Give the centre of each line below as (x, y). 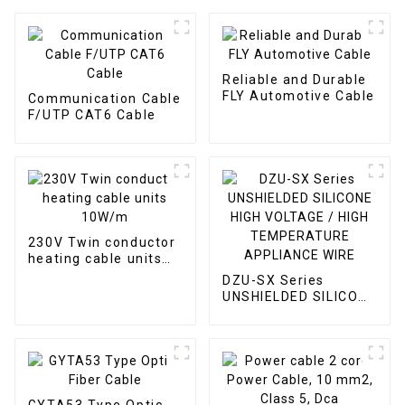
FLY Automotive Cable (298, 95)
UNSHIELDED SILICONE (299, 296)
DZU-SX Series (273, 280)
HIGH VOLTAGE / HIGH (296, 312)
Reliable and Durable (294, 79)
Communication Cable (104, 98)
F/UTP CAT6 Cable (92, 114)
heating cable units (95, 258)
